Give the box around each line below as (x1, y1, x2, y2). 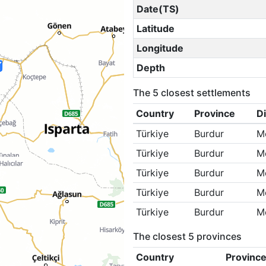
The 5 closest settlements (133, 87, 251, 99)
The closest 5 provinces (133, 230, 242, 242)
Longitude (136, 42, 183, 54)
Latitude (136, 23, 175, 34)
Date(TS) (136, 3, 179, 15)
